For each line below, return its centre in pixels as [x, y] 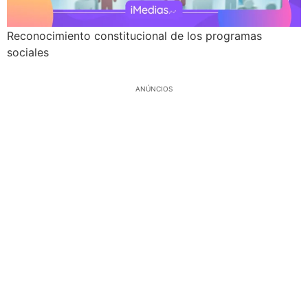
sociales [28, 52]
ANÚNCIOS [154, 88]
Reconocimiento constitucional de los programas [134, 35]
